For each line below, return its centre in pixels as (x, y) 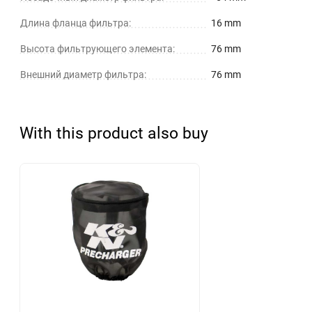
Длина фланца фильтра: (76, 23)
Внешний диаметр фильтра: (83, 75)
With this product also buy (114, 133)
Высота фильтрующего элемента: (97, 49)
